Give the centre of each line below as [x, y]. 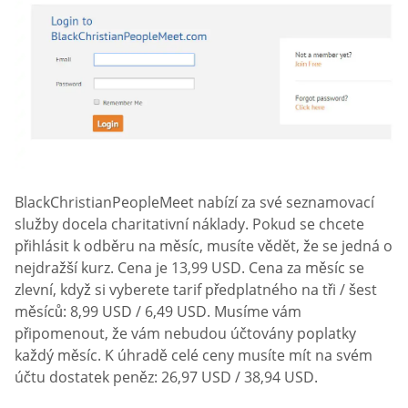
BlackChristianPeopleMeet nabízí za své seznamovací [194, 203]
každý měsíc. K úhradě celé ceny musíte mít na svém [194, 356]
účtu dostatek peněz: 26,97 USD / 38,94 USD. [166, 377]
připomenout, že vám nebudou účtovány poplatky [185, 334]
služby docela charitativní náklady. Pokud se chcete [189, 224]
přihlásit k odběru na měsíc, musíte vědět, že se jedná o [204, 246]
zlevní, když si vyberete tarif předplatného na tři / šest [196, 290]
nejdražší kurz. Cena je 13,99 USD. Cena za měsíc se [189, 268]
